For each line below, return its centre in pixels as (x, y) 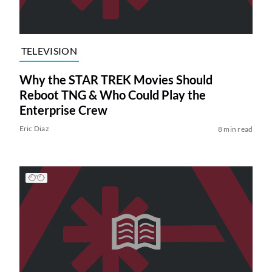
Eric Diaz (34, 128)
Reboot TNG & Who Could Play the (112, 94)
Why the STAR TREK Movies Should (116, 79)
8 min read (235, 129)
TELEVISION (49, 51)
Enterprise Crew (63, 110)
